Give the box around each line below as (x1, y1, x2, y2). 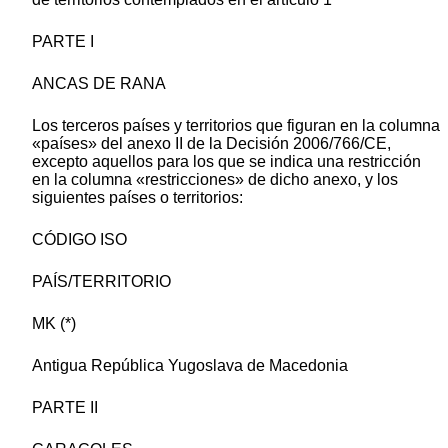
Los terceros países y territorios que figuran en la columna (32, 117, 440, 135)
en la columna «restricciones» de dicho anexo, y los (32, 171, 398, 189)
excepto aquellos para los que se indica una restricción (32, 153, 421, 171)
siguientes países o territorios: (32, 189, 243, 207)
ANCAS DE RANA (32, 75, 166, 93)
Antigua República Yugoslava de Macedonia (32, 357, 348, 375)
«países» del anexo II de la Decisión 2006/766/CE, (32, 135, 391, 153)
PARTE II (32, 399, 98, 417)
